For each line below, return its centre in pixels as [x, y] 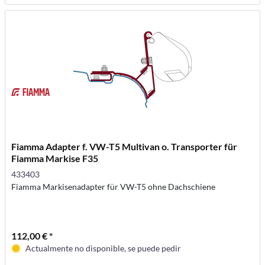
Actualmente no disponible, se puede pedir [104, 248]
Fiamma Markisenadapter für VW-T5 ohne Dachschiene [114, 186]
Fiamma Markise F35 [55, 158]
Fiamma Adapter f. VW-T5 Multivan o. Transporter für [125, 146]
